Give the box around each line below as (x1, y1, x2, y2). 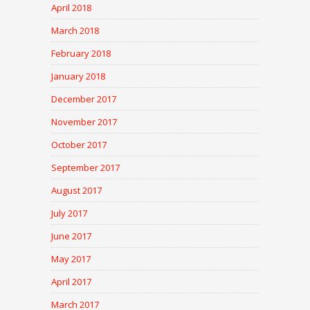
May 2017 (51, 253, 91, 266)
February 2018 (51, 47, 111, 60)
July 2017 (51, 207, 87, 220)
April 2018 (51, 1, 91, 15)
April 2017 (51, 275, 91, 289)
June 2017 (51, 230, 91, 243)
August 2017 (51, 184, 102, 197)
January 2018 (51, 70, 105, 83)
